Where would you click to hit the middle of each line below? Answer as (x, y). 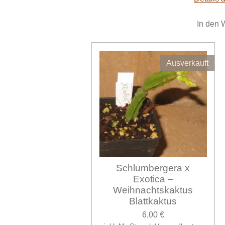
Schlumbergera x (153, 168)
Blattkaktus (153, 201)
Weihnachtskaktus (153, 190)
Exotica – (153, 179)
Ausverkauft (187, 63)
